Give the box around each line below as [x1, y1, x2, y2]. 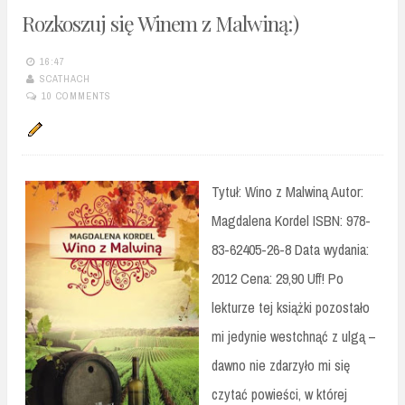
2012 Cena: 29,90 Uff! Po [212, 268, 344, 289]
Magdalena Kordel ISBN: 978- [212, 211, 371, 231]
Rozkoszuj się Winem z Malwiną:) [22, 9, 298, 38]
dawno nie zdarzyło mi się [212, 355, 350, 376]
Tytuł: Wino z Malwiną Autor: [212, 182, 363, 202]
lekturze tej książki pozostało [212, 297, 370, 318]
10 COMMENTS [42, 89, 111, 103]
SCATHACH [40, 71, 90, 85]
